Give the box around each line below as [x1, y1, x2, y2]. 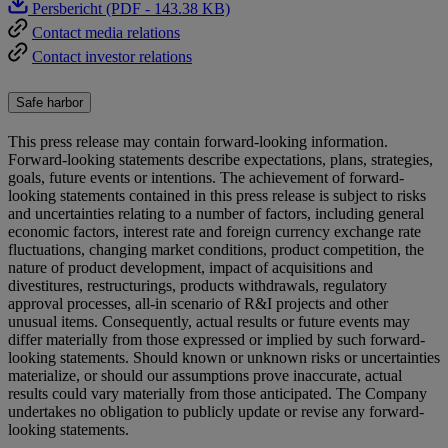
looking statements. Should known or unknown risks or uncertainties [8, 348, 440, 366]
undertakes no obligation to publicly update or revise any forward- [8, 402, 424, 420]
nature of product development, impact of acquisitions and [8, 258, 373, 276]
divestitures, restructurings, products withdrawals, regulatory [8, 276, 387, 294]
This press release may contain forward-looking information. [8, 132, 388, 150]
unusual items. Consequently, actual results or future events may [8, 312, 410, 330]
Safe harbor [16, 94, 83, 110]
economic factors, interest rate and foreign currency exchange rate [8, 222, 421, 240]
